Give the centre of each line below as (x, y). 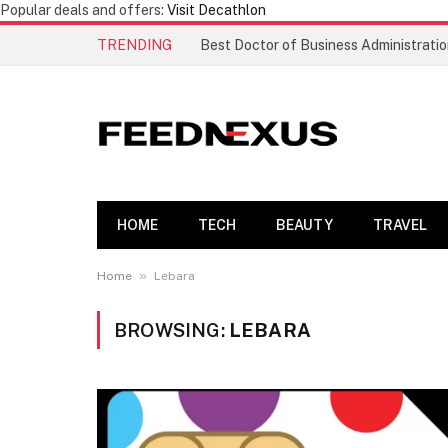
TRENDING (134, 44)
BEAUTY (304, 225)
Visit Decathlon (216, 10)
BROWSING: (171, 330)
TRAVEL (400, 225)
